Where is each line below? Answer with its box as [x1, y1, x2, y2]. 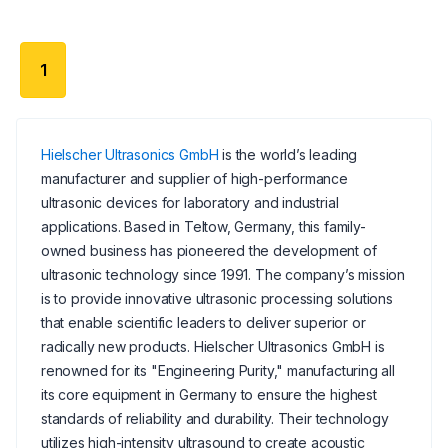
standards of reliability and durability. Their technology [41, 410, 389, 427]
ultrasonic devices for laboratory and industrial [41, 194, 339, 211]
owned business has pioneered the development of [41, 242, 377, 259]
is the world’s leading [218, 146, 358, 163]
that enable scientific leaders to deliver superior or [41, 314, 366, 331]
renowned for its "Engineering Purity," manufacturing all [41, 362, 395, 379]
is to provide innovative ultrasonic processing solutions [41, 290, 393, 307]
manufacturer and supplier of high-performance [41, 170, 348, 187]
